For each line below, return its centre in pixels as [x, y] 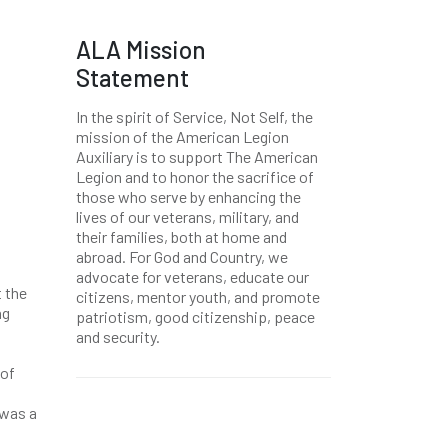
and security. [118, 336]
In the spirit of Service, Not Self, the [194, 116]
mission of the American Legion [182, 136]
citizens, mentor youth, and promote [198, 296]
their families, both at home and [181, 236]
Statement [132, 77]
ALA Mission [141, 49]
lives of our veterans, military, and [187, 216]
